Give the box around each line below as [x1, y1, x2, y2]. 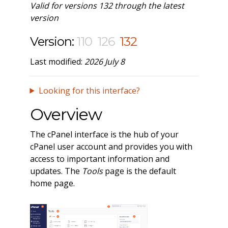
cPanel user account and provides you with [30, 140, 192, 152]
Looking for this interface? [38, 84, 140, 96]
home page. [30, 177, 75, 189]
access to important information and [30, 153, 169, 164]
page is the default [102, 165, 176, 177]
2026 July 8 [84, 55, 125, 67]
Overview [30, 104, 102, 124]
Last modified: [30, 55, 84, 67]
